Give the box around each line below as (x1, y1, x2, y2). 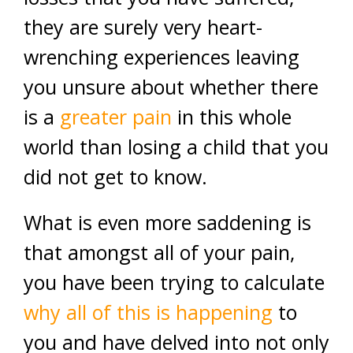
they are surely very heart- (24, 13, 262, 41)
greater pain (60, 103, 172, 131)
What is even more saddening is (24, 209, 311, 236)
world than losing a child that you (24, 133, 329, 161)
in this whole (172, 103, 292, 131)
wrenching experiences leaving (24, 43, 299, 71)
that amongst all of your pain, (24, 239, 295, 266)
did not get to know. (24, 163, 207, 191)
